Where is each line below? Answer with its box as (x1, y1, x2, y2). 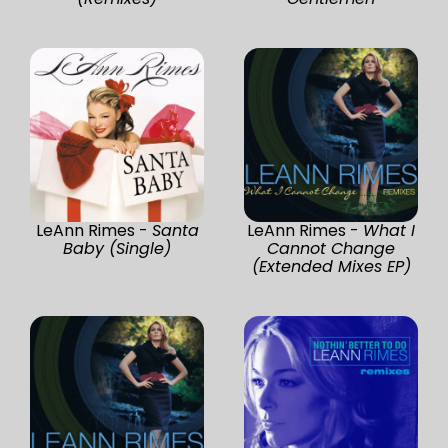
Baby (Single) (63, 236, 171, 260)
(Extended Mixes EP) (251, 254, 411, 278)
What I (363, 218, 415, 242)
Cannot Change (267, 236, 395, 260)
